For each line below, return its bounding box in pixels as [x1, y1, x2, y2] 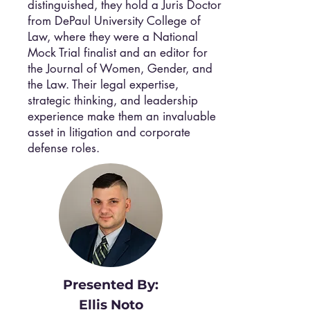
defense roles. [28, 140, 100, 156]
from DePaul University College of [28, 13, 201, 28]
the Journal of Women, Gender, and [28, 61, 212, 76]
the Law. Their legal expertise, [28, 77, 179, 92]
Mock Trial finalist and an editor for [28, 45, 208, 60]
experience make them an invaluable [28, 109, 216, 124]
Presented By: [63, 277, 158, 293]
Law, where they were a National [28, 29, 198, 44]
